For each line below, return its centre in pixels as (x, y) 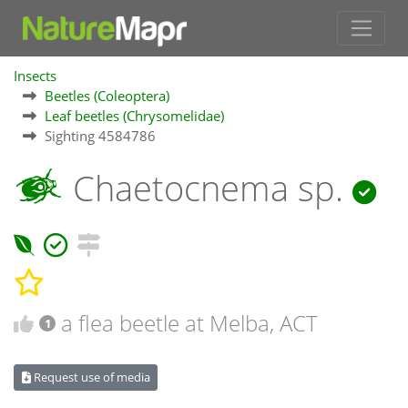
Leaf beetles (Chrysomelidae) (134, 116)
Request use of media (90, 377)
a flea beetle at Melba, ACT (190, 322)
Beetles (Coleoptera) (107, 96)
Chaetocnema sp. (208, 189)
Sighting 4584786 (100, 136)
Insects (35, 76)
